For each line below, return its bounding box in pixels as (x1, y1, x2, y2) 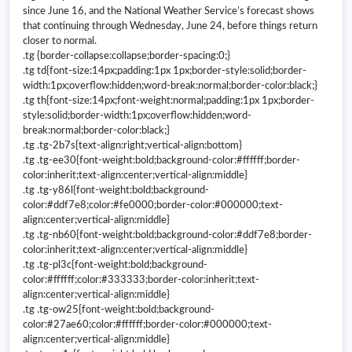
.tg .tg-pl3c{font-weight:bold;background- (23, 260, 207, 270)
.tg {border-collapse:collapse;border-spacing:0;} (23, 51, 230, 61)
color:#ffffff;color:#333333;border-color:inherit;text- (23, 275, 259, 285)
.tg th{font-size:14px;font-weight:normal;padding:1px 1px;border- (23, 96, 314, 106)
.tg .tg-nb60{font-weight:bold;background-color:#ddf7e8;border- (23, 230, 312, 240)
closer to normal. (23, 36, 97, 46)
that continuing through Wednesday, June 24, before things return (23, 21, 317, 31)
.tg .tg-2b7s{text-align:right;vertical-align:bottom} (23, 141, 242, 151)
